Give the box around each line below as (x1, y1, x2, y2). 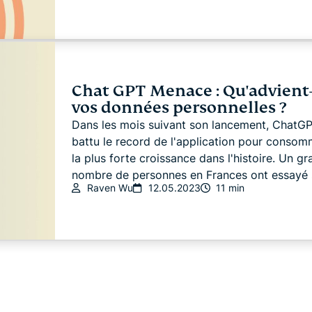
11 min (215, 182, 244, 194)
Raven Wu (86, 182, 133, 194)
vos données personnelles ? (71, 97, 286, 118)
